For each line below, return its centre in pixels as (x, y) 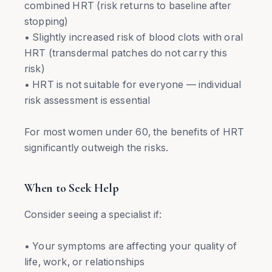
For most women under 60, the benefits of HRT (134, 132)
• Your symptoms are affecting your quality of (131, 246)
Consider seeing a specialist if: (93, 214)
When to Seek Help (72, 188)
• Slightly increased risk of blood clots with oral (134, 37)
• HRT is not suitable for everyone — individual (133, 84)
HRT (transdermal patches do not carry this (126, 53)
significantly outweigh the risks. (97, 148)
